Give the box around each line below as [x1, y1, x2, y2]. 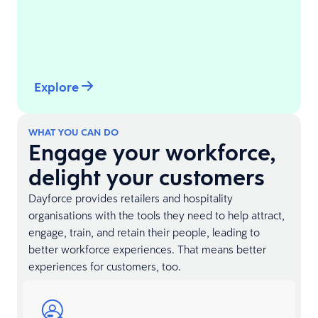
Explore [34, 79, 79, 96]
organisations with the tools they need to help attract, [28, 208, 285, 223]
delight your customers [28, 162, 265, 193]
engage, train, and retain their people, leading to [28, 225, 260, 240]
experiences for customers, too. [28, 259, 181, 274]
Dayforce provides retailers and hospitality [28, 191, 233, 206]
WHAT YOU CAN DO [28, 126, 119, 139]
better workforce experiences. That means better [28, 242, 266, 257]
